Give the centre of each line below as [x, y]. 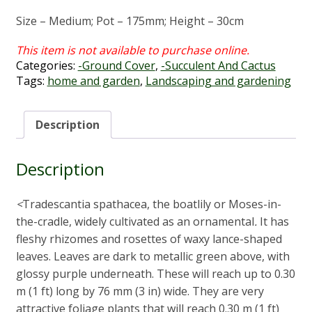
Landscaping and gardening [218, 81]
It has [273, 222]
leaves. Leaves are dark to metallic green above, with [153, 257]
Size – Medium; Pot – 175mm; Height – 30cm [130, 21]
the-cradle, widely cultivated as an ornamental [135, 222]
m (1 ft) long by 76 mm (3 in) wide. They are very [140, 291]
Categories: [47, 66]
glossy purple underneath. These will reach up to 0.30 [155, 274]
